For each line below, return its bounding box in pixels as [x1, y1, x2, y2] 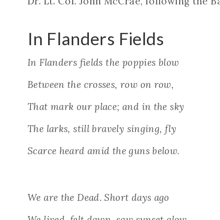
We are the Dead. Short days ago [27, 192, 169, 204]
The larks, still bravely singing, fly [27, 123, 177, 135]
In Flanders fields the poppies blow [27, 56, 179, 69]
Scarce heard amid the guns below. [27, 145, 180, 157]
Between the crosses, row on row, [27, 79, 174, 91]
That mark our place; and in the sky [27, 101, 185, 113]
